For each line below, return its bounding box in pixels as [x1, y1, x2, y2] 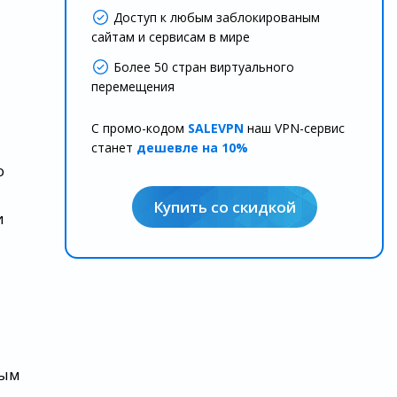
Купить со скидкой [152, 197, 296, 217]
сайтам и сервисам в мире [91, 28, 250, 45]
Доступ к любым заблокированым [113, 9, 320, 26]
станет [91, 139, 136, 156]
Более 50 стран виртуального [113, 58, 294, 75]
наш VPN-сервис [244, 120, 345, 136]
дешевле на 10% [136, 139, 248, 156]
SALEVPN [188, 120, 244, 136]
